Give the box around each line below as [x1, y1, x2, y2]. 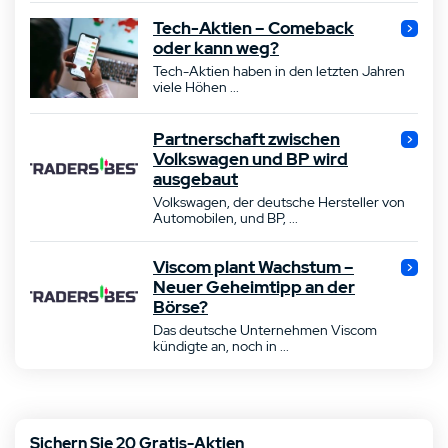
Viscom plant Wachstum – [153, 256, 354, 278]
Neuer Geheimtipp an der [153, 276, 355, 298]
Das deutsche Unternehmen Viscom [153, 321, 377, 339]
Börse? [153, 296, 208, 318]
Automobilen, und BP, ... [153, 209, 298, 227]
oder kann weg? [153, 37, 279, 59]
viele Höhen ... [153, 78, 239, 96]
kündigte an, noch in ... [153, 337, 289, 355]
